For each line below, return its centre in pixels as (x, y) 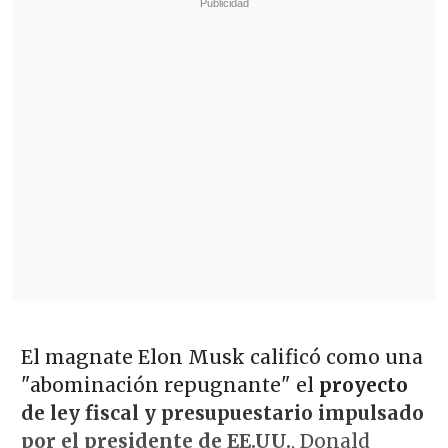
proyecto (363, 384)
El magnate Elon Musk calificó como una (221, 356)
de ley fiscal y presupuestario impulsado (222, 412)
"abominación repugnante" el (169, 384)
